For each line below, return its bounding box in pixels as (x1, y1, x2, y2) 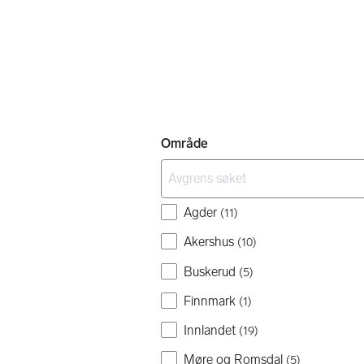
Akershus (184, 234, 234, 250)
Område (161, 136, 208, 152)
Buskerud (184, 263, 236, 279)
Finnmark (184, 292, 236, 309)
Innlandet (184, 322, 236, 338)
